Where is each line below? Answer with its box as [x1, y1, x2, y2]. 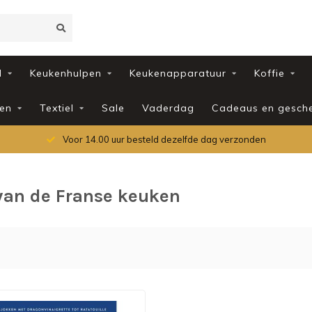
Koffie [253, 67, 285, 79]
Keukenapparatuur [129, 67, 226, 79]
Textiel [39, 102, 74, 114]
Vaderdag [141, 102, 194, 114]
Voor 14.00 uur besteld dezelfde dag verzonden [60, 134, 266, 145]
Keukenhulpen [29, 67, 102, 79]
